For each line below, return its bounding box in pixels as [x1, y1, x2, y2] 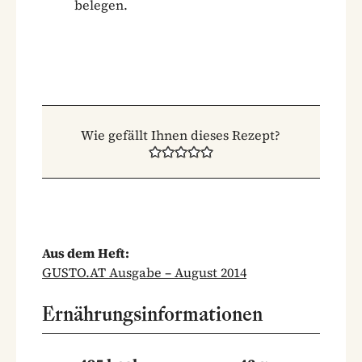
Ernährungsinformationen [42, 301, 263, 326]
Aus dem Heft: [42, 243, 129, 262]
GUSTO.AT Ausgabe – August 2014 [42, 263, 246, 281]
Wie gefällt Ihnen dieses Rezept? [81, 125, 281, 144]
